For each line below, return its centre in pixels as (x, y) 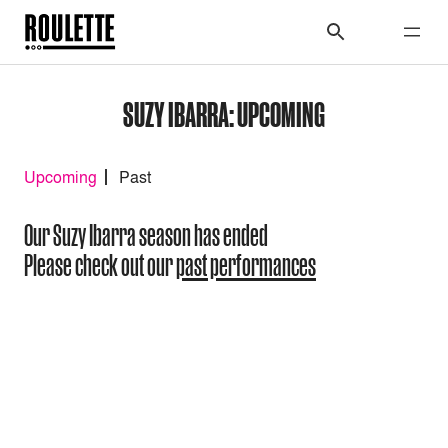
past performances (246, 265)
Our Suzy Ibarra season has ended (146, 235)
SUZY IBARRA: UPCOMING (224, 113)
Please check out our (100, 265)
